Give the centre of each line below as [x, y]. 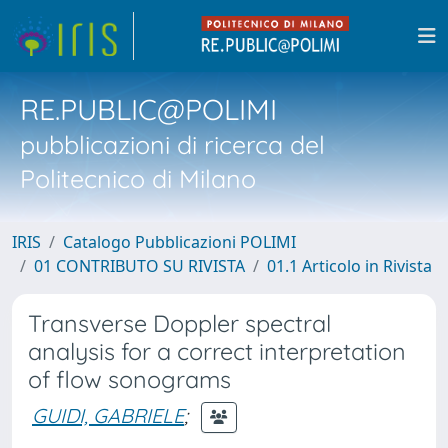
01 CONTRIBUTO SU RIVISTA [139, 266]
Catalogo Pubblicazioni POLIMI [179, 242]
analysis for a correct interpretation [217, 351]
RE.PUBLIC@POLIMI [148, 109]
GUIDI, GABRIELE [108, 415]
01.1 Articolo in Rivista [349, 266]
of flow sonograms [129, 379]
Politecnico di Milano [138, 178]
